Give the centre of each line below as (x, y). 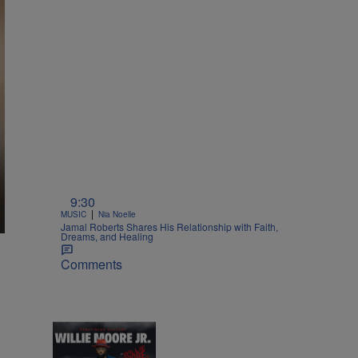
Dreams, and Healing (107, 236)
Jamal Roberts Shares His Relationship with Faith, (169, 226)
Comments (91, 264)
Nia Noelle (117, 214)
